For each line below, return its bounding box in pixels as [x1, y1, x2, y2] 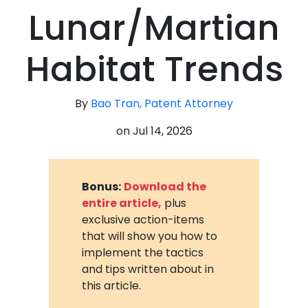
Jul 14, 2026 [132, 123, 192, 139]
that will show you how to [82, 228, 218, 244]
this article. [82, 277, 142, 294]
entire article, [82, 195, 162, 211]
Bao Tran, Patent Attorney [91, 96, 233, 111]
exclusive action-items [82, 211, 205, 228]
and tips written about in [82, 261, 214, 277]
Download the [124, 178, 207, 195]
